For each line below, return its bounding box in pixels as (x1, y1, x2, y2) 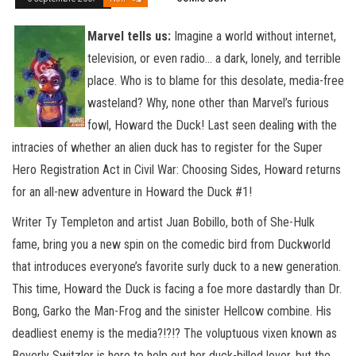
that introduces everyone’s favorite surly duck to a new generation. (12, 258, 341, 274)
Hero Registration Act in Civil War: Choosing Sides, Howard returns (12, 161, 341, 177)
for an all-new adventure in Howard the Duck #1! (12, 184, 252, 199)
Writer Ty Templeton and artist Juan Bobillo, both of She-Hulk (12, 214, 315, 230)
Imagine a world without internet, (171, 28, 336, 44)
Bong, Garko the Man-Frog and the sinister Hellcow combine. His (12, 303, 331, 319)
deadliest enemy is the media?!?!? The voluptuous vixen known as (12, 325, 337, 341)
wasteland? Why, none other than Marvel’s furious (87, 95, 329, 110)
